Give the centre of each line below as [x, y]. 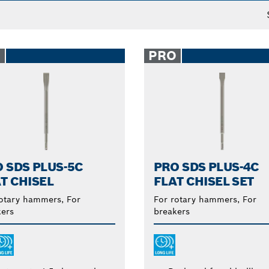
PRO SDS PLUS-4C [206, 167]
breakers [171, 211]
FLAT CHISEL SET [204, 181]
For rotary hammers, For [205, 199]
